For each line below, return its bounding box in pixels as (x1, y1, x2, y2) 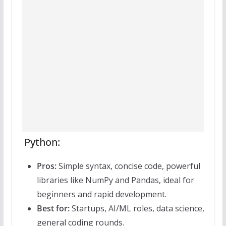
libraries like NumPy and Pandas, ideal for (36, 175, 194, 186)
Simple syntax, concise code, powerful (56, 160, 200, 172)
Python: (21, 135, 60, 149)
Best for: (36, 203, 70, 214)
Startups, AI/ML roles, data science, (69, 203, 204, 214)
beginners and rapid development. (36, 189, 166, 200)
